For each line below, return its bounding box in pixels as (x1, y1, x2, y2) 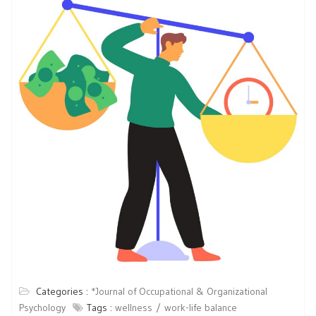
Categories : (36, 285, 91, 298)
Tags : (87, 301, 115, 314)
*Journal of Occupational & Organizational (91, 285, 267, 298)
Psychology (19, 301, 66, 314)
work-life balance (164, 301, 237, 314)
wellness (115, 301, 152, 314)
